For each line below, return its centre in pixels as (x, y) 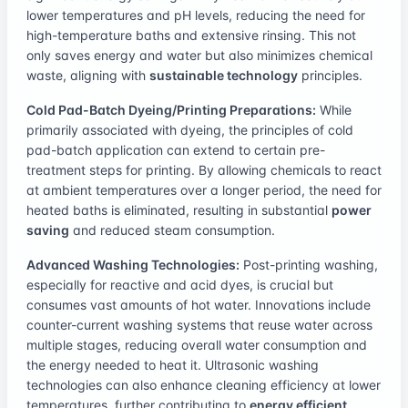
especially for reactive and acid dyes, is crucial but (180, 284)
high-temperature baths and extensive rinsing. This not (191, 35)
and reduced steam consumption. (172, 229)
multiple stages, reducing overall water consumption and (197, 344)
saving (48, 229)
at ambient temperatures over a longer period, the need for (204, 189)
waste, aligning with (88, 75)
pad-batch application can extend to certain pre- (176, 149)
